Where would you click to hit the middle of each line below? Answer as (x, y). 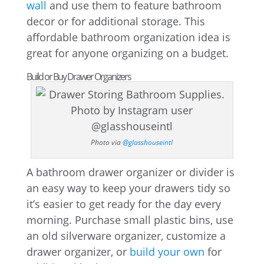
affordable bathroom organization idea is (128, 37)
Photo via (107, 142)
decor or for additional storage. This (115, 21)
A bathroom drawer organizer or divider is (130, 172)
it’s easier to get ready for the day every (123, 204)
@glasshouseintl (148, 142)
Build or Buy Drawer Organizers (78, 77)
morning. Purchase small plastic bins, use (130, 220)
